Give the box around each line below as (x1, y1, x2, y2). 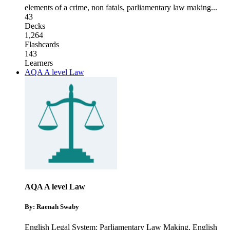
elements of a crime (25, 3, 87, 12)
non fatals (91, 3, 123, 12)
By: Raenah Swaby (25, 203, 79, 211)
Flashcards (25, 40, 59, 49)
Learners (25, 59, 53, 68)
